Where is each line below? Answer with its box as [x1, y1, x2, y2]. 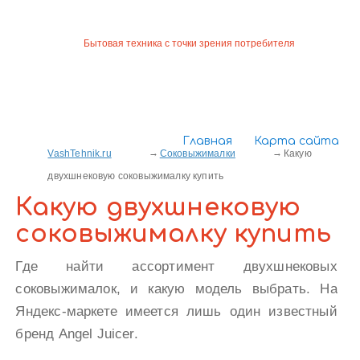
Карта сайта [253, 135, 339, 147]
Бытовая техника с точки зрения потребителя [84, 37, 296, 49]
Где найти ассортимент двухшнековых [15, 259, 337, 274]
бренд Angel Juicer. [15, 326, 138, 342]
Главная [182, 135, 232, 147]
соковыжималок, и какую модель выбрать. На [15, 281, 337, 297]
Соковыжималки [159, 148, 235, 159]
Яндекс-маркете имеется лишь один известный [15, 304, 337, 319]
